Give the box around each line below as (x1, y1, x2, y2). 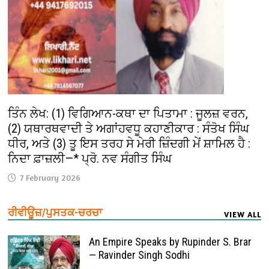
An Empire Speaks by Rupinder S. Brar (89, 235, 252, 248)
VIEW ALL (223, 209, 261, 219)
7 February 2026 (20, 172, 81, 183)
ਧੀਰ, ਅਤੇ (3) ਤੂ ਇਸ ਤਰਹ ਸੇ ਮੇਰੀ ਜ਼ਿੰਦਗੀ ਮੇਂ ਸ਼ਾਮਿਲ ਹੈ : (8, 136, 251, 151)
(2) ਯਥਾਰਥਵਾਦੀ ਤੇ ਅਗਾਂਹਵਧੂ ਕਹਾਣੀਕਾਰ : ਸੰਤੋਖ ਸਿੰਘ (8, 121, 250, 136)
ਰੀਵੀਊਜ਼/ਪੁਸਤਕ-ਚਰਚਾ (8, 205, 103, 219)
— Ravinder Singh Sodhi (89, 248, 190, 261)
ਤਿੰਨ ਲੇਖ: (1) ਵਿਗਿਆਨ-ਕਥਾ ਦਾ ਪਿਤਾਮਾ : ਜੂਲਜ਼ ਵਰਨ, (8, 106, 249, 121)
